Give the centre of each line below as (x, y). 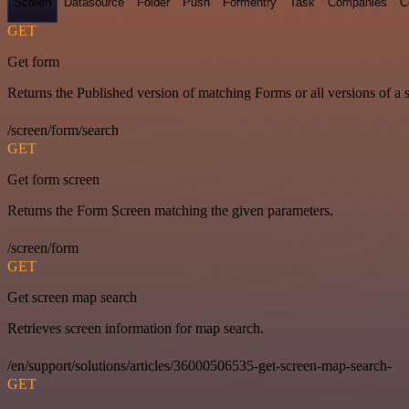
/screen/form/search (63, 131)
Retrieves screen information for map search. (136, 329)
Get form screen (53, 180)
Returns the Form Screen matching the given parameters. (170, 211)
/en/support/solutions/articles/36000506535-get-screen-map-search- (199, 366)
